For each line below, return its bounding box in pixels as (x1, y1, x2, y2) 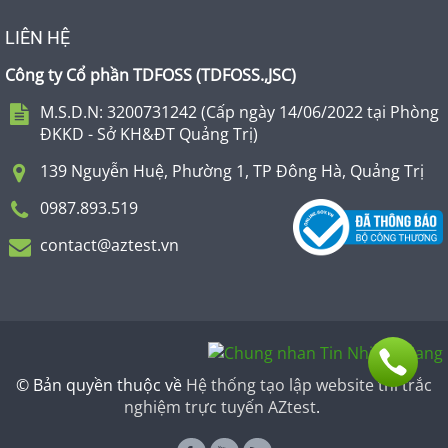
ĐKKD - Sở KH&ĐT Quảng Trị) (40, 122, 258, 145)
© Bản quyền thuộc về (16, 374, 186, 397)
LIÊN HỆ (5, 26, 70, 48)
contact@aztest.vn (40, 233, 179, 256)
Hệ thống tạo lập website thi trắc (186, 374, 432, 397)
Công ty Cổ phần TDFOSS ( (5, 63, 201, 86)
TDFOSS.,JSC (201, 63, 291, 86)
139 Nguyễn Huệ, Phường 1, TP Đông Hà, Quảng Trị (40, 159, 424, 182)
